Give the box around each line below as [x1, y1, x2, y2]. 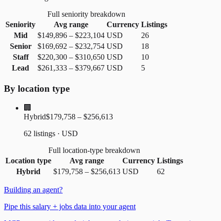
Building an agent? [4, 185, 63, 194]
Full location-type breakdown [48, 146, 140, 154]
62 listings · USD [24, 129, 78, 138]
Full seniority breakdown [47, 10, 125, 19]
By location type [4, 83, 70, 94]
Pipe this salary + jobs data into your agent [4, 202, 136, 211]
